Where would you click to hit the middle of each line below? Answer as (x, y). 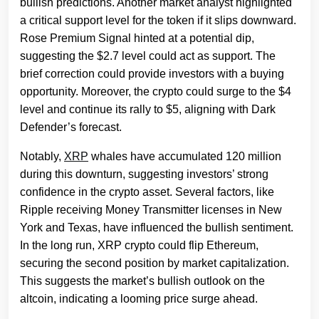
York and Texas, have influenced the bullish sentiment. (157, 228)
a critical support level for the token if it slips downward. (158, 21)
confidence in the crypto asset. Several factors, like (147, 192)
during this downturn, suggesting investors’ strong (144, 174)
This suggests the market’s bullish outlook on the (142, 281)
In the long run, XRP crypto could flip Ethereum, (139, 246)
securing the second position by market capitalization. (155, 263)
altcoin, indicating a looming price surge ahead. (139, 299)
